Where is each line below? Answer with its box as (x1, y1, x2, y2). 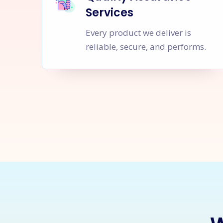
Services (85, 5, 133, 20)
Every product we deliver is (85, 27, 191, 38)
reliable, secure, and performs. (85, 41, 206, 52)
